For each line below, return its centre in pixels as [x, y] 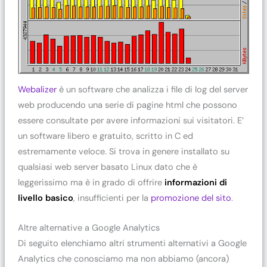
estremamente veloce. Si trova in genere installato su [123, 152]
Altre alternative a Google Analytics [89, 228]
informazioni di [195, 183]
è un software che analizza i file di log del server [152, 90]
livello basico [45, 198]
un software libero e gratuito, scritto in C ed [105, 136]
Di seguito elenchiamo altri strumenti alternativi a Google [132, 243]
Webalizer [37, 90]
